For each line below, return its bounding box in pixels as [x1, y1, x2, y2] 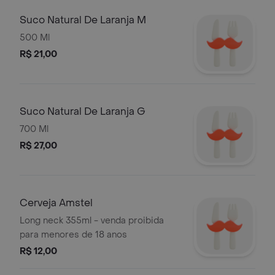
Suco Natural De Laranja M [20, 14, 146, 26]
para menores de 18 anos [20, 229, 127, 241]
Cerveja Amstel [20, 196, 93, 209]
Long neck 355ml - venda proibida [20, 215, 164, 227]
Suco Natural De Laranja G [20, 105, 145, 118]
